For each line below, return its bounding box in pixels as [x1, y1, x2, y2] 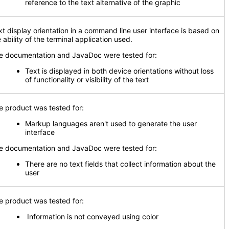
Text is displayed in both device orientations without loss [25, 66, 214, 75]
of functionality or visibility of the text [25, 75, 149, 84]
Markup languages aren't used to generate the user [25, 119, 197, 128]
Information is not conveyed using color [25, 212, 158, 221]
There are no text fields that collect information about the [25, 159, 216, 168]
